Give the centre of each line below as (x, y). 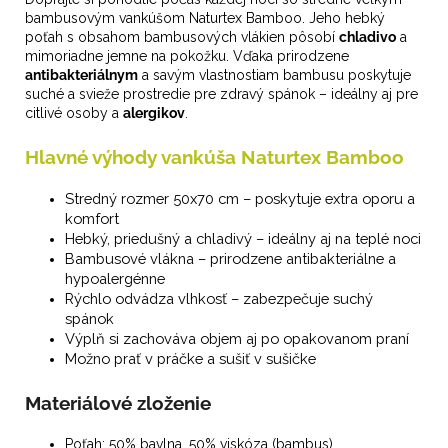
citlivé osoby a (74, 113)
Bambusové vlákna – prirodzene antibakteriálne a (230, 259)
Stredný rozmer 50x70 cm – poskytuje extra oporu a (240, 199)
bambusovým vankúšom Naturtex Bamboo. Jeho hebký (205, 18)
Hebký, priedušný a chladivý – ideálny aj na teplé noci (243, 239)
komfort (92, 219)
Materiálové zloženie (118, 403)
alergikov (154, 113)
